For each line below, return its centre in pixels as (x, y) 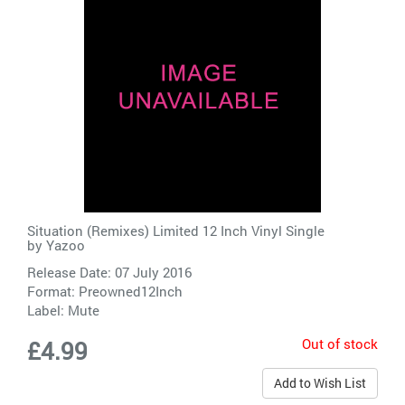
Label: (47, 310)
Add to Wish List (320, 382)
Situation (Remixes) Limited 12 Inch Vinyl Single (176, 230)
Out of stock (340, 343)
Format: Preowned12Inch (105, 291)
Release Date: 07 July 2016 (109, 272)
